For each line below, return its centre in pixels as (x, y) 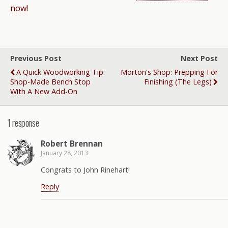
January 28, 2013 (64, 153)
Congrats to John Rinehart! (85, 169)
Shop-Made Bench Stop (50, 82)
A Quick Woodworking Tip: (61, 72)
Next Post (199, 58)
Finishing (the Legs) (178, 82)
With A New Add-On (44, 91)
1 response (23, 122)
